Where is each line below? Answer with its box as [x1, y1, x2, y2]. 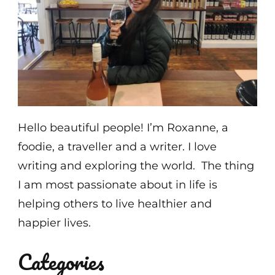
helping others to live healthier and [18, 196, 212, 211]
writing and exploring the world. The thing [18, 158, 254, 172]
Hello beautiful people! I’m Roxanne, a [18, 120, 228, 134]
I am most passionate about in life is [18, 177, 217, 192]
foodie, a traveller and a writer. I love [18, 139, 217, 153]
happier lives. [18, 215, 91, 230]
